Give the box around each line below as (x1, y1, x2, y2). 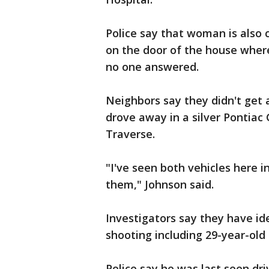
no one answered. (106, 59, 199, 74)
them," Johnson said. (106, 177, 214, 192)
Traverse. (106, 127, 155, 141)
